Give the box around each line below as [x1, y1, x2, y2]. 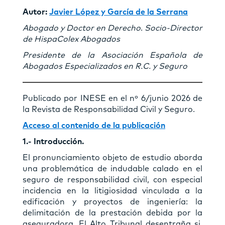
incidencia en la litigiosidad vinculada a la [23, 186, 202, 195]
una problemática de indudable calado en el [23, 164, 202, 173]
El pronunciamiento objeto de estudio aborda [23, 153, 202, 162]
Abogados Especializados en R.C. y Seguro [23, 62, 187, 70]
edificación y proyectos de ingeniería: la [23, 197, 202, 206]
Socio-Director [145, 24, 202, 32]
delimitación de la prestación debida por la [23, 208, 202, 217]
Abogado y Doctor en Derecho [23, 24, 141, 32]
